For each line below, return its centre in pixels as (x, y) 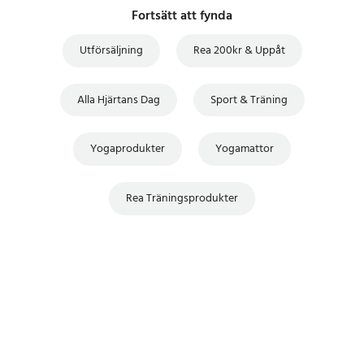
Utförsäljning (111, 50)
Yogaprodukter (128, 149)
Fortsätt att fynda (182, 17)
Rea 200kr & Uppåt (239, 50)
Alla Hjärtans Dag (118, 100)
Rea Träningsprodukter (182, 198)
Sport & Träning (249, 100)
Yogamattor (245, 149)
